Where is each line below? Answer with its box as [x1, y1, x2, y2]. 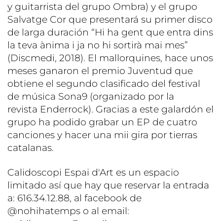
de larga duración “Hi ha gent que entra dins [7, 26, 213, 38]
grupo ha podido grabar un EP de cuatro [7, 116, 197, 128]
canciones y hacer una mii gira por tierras [7, 129, 197, 141]
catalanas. [7, 142, 54, 153]
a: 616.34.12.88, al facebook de [7, 192, 142, 204]
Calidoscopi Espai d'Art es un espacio [7, 166, 179, 178]
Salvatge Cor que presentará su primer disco [7, 13, 213, 25]
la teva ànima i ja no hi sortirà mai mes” [7, 39, 188, 51]
